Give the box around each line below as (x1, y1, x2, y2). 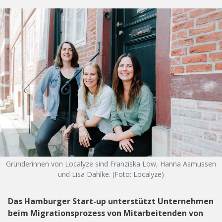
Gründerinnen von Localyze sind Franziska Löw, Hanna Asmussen (6, 159, 216, 169)
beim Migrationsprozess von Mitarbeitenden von (8, 208, 203, 219)
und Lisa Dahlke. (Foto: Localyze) (58, 169, 164, 179)
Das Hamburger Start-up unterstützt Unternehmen (8, 196, 214, 207)
